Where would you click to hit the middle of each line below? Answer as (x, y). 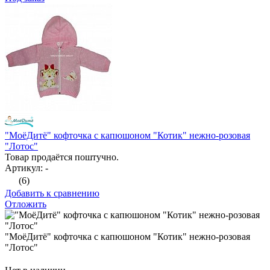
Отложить (26, 204)
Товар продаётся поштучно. (62, 157)
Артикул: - (27, 168)
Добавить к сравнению (52, 193)
